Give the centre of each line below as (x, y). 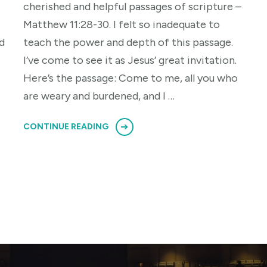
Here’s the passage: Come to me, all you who (130, 78)
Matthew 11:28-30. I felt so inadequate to (121, 25)
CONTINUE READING (66, 127)
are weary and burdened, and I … (99, 96)
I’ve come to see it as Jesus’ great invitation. (130, 60)
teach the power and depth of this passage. (128, 43)
